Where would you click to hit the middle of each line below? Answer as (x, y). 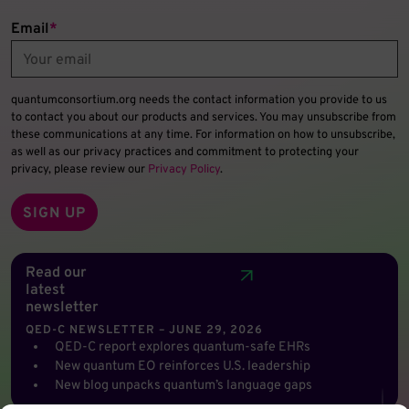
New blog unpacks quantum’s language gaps (184, 386)
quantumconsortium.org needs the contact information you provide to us (199, 101)
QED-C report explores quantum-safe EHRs (183, 348)
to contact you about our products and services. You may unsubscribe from (204, 118)
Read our (56, 273)
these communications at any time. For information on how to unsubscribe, (203, 136)
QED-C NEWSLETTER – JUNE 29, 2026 (144, 331)
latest (45, 291)
